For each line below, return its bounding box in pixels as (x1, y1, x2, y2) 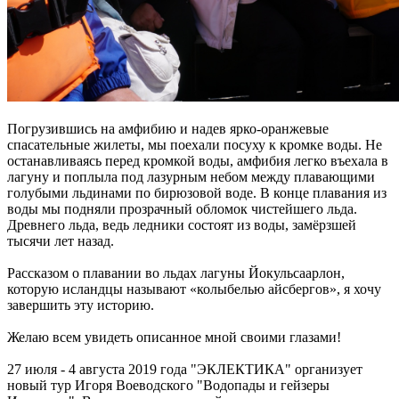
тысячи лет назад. (7, 232, 114, 248)
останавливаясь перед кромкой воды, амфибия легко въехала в (7, 152, 388, 168)
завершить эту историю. (7, 297, 154, 313)
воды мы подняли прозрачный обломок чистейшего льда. (7, 200, 357, 216)
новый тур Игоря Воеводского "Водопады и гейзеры (7, 377, 330, 393)
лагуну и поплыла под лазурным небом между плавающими (7, 168, 375, 184)
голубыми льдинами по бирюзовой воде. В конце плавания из (7, 184, 387, 200)
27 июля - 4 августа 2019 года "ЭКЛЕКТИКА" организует (7, 361, 362, 377)
